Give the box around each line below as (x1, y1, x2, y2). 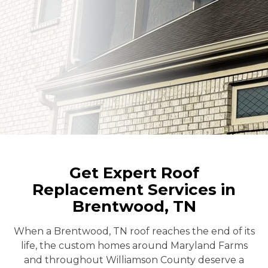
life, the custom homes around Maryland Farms (20, 240, 248, 251)
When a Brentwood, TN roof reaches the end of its (13, 226, 255, 237)
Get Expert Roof (69, 163, 199, 182)
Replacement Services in (32, 180, 236, 199)
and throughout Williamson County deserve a (24, 254, 244, 266)
